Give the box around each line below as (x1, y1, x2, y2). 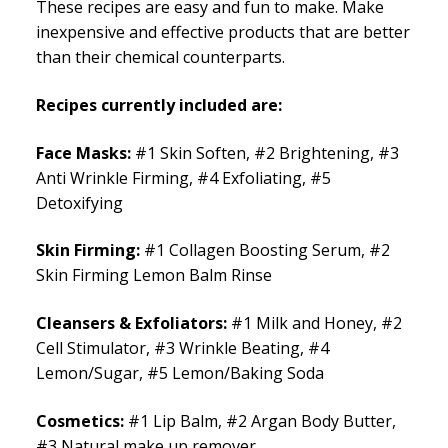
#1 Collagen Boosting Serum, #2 (140, 239, 390, 262)
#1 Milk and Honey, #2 (227, 312, 402, 335)
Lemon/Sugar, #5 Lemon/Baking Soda (36, 362, 324, 385)
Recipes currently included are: (36, 94, 282, 117)
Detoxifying (36, 191, 123, 214)
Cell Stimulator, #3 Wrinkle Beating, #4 (36, 337, 329, 360)
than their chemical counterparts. (36, 46, 285, 69)
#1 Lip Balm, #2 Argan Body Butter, (124, 409, 396, 432)
